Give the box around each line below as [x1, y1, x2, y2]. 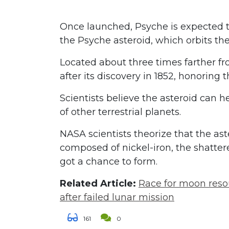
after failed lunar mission [60, 191, 174, 203]
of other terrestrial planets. [60, 106, 181, 118]
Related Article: [60, 177, 136, 189]
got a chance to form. [60, 155, 157, 167]
